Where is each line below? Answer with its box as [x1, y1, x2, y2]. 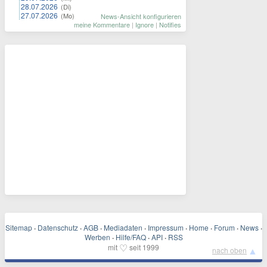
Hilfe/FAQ [115, 232, 146, 242]
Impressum [147, 222, 184, 232]
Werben [84, 232, 110, 242]
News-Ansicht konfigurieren [101, 11, 181, 21]
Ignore [135, 20, 154, 29]
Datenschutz [37, 222, 78, 232]
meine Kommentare [74, 20, 130, 29]
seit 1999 [128, 242, 159, 252]
